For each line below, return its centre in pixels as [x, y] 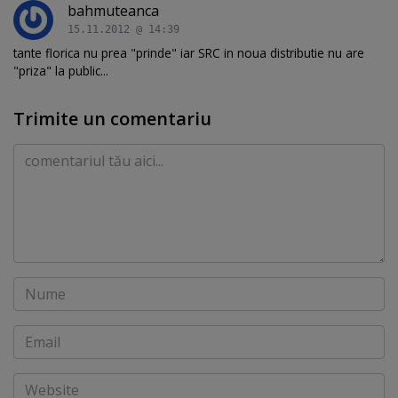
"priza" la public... [61, 71]
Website [40, 383]
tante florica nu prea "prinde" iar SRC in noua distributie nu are [189, 53]
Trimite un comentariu [112, 119]
